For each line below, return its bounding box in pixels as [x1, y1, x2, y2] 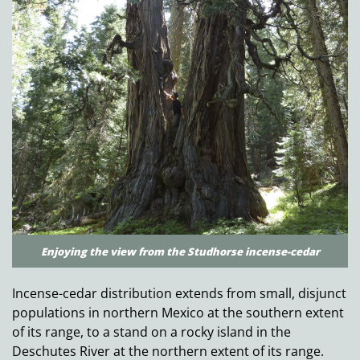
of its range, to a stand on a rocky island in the [12, 323, 291, 342]
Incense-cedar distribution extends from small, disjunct [12, 284, 346, 303]
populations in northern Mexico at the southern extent [12, 304, 344, 322]
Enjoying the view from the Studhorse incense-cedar [40, 244, 320, 260]
